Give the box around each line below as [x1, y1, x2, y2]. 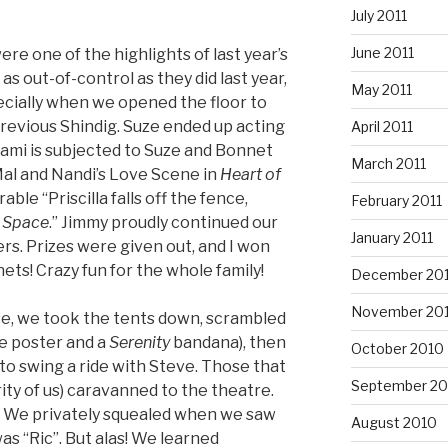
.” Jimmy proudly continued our [49, 212, 278, 232]
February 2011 [350, 191, 442, 209]
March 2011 [350, 154, 426, 172]
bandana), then [170, 332, 286, 352]
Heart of [220, 164, 281, 184]
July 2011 [350, 6, 407, 24]
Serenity [109, 332, 170, 352]
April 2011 [350, 117, 413, 135]
